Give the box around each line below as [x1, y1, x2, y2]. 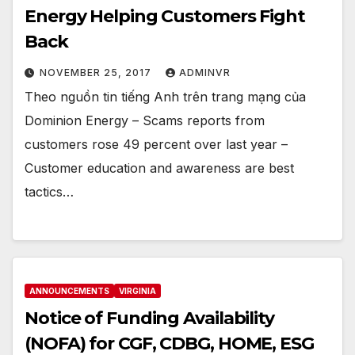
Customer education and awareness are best [25, 160, 294, 177]
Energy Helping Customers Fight [25, 6, 305, 28]
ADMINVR [179, 67, 231, 79]
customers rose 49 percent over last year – [25, 136, 288, 153]
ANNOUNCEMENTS [29, 285, 109, 296]
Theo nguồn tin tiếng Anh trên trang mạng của [25, 89, 306, 105]
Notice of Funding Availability [25, 307, 274, 329]
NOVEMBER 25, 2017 [40, 67, 155, 79]
